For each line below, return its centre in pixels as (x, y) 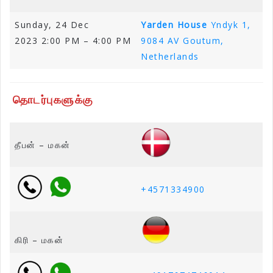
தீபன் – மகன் (43, 145)
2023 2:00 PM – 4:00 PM (73, 41)
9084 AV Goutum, (183, 41)
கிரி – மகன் (39, 240)
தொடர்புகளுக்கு (53, 100)
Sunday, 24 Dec (52, 25)
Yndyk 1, (231, 25)
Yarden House (174, 25)
